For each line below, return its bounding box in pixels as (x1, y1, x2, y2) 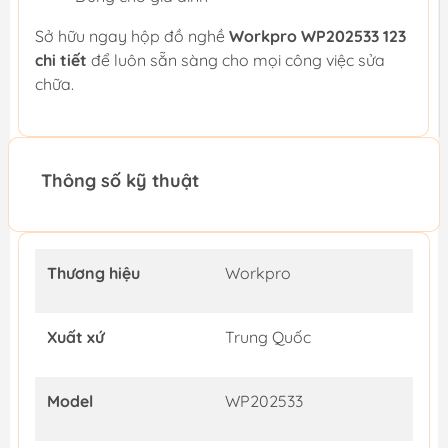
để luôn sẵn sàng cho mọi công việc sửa (91, 50, 385, 71)
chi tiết (35, 50, 91, 71)
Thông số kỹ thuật (41, 169, 199, 193)
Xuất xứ (47, 327, 104, 348)
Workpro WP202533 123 (229, 26, 406, 47)
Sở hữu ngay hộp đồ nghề (35, 26, 229, 47)
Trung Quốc (225, 327, 311, 348)
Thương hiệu (47, 263, 140, 284)
